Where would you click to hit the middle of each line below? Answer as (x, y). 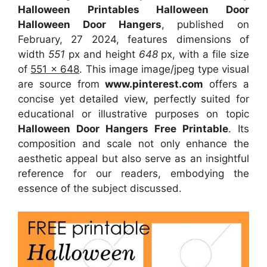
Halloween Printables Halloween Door (133, 10)
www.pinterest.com (154, 84)
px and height (102, 55)
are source (45, 84)
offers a (226, 84)
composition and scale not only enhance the (133, 144)
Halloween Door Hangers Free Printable (123, 129)
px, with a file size (205, 55)
